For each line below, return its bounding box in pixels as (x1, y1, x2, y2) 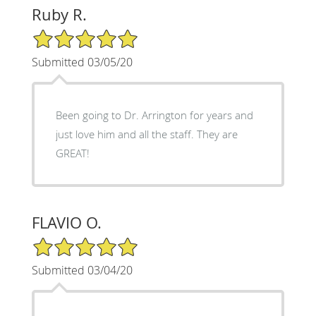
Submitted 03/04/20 (31, 262, 133, 278)
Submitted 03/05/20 (31, 54, 133, 70)
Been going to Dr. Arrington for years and (55, 107, 253, 122)
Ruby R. (31, 4, 87, 25)
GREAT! (55, 145, 90, 160)
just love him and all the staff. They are (55, 126, 197, 141)
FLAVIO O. (31, 212, 102, 233)
